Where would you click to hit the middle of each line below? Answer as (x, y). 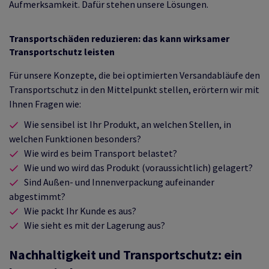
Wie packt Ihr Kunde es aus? (80, 210)
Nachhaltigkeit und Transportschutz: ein (125, 254)
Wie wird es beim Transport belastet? (101, 153)
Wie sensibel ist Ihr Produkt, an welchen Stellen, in (128, 124)
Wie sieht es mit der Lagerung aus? (95, 225)
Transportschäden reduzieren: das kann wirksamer (119, 38)
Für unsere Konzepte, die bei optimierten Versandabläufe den (134, 75)
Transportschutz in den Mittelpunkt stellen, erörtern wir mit (134, 89)
